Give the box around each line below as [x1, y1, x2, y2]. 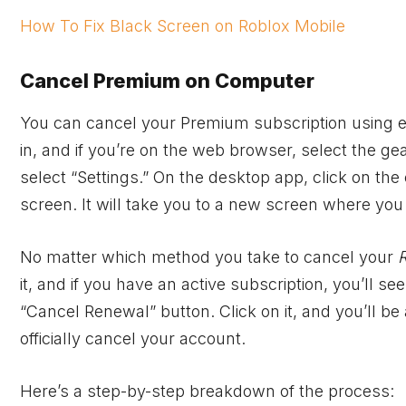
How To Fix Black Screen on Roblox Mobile [20, 15, 345, 35]
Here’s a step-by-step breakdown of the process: [20, 381, 394, 401]
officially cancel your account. [20, 329, 246, 349]
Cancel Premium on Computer [20, 69, 314, 93]
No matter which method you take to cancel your [20, 247, 398, 267]
